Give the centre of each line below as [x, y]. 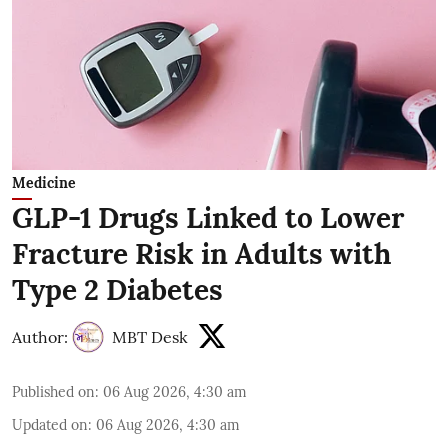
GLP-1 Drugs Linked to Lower [208, 218]
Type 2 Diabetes [117, 290]
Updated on [50, 425]
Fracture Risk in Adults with [201, 254]
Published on [53, 392]
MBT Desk [150, 337]
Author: [40, 337]
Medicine [44, 183]
